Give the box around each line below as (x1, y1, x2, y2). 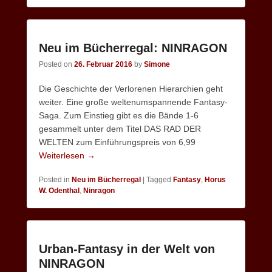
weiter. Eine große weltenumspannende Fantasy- (39, 97, 228, 107)
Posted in (39, 175, 70, 184)
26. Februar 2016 (74, 60, 132, 69)
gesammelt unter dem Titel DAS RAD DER (39, 124, 201, 134)
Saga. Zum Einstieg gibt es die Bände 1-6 (39, 110, 199, 120)
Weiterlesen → (39, 151, 95, 160)
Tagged (146, 175, 171, 184)
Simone (144, 60, 170, 69)
